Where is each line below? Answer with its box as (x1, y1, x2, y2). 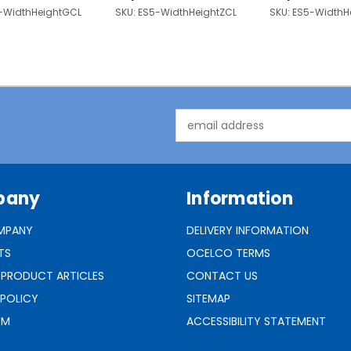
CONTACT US (186, 268, 258, 284)
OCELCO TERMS (186, 245, 270, 262)
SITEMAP (186, 291, 230, 307)
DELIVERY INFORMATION (186, 223, 309, 239)
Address (175, 125, 219, 142)
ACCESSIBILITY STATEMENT (186, 313, 326, 330)
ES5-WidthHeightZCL (137, 5, 237, 20)
